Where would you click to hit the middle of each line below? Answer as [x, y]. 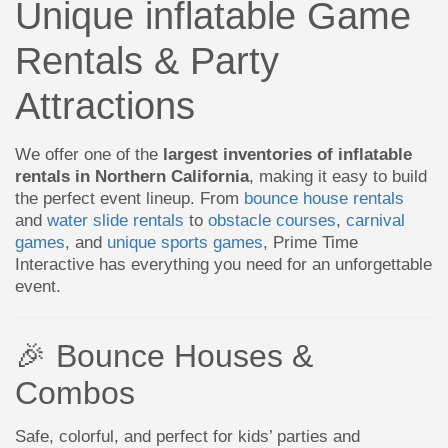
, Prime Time [310, 241]
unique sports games [185, 241]
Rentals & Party [147, 61]
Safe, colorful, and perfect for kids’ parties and [187, 436]
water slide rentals [115, 219]
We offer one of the [89, 153]
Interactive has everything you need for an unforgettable [223, 263]
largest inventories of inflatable [287, 153]
